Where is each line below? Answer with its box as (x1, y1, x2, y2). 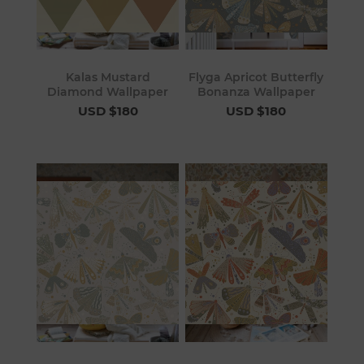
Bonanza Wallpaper (197, 84, 315, 100)
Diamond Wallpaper (47, 84, 169, 100)
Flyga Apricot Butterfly (188, 70, 324, 85)
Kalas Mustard (65, 70, 150, 85)
